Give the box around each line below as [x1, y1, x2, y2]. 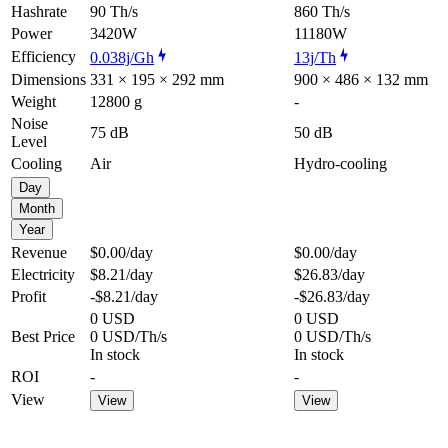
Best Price [11, 327, 75, 345]
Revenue [11, 243, 67, 261]
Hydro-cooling [294, 154, 387, 172]
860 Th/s [294, 2, 350, 20]
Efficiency [11, 47, 76, 65]
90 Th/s [90, 2, 138, 20]
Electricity [11, 265, 75, 283]
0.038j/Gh [90, 48, 154, 66]
